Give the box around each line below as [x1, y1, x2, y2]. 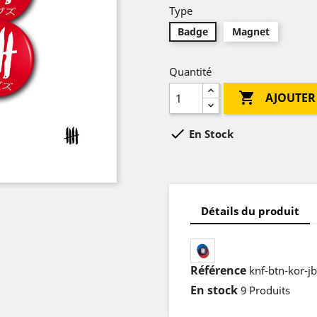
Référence [190, 263, 246, 278]
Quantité [169, 64, 212, 79]
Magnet [232, 25, 270, 38]
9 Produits [241, 283, 290, 297]
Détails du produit [201, 203, 299, 218]
